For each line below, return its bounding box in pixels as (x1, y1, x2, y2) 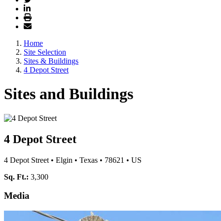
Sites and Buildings (4, 85, 133, 103)
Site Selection (24, 48, 66, 56)
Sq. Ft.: (4, 172, 31, 181)
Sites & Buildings (24, 57, 78, 65)
